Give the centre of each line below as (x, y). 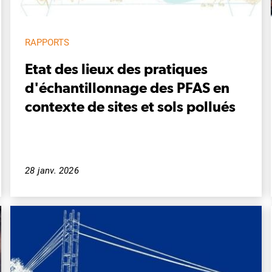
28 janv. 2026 (52, 170)
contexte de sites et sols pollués (130, 106)
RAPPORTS (47, 42)
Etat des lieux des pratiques (116, 68)
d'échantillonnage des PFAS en (127, 87)
